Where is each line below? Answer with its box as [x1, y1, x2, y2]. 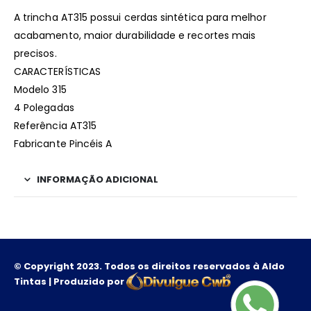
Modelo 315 [14, 82, 67, 96]
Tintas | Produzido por [14, 274, 126, 288]
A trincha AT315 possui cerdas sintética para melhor [14, 10, 267, 24]
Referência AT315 [14, 118, 97, 133]
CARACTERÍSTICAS [14, 64, 101, 78]
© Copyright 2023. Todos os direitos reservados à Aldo [14, 259, 285, 273]
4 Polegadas [14, 100, 74, 115]
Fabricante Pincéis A [14, 136, 112, 151]
